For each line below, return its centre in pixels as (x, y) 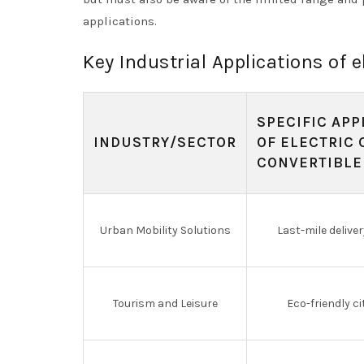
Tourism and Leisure (165, 303)
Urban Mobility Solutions (165, 230)
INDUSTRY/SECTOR (165, 142)
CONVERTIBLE (310, 162)
